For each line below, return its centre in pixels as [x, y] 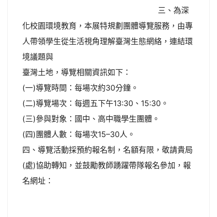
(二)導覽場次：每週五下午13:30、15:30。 [95, 103]
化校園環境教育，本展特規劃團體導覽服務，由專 [108, 26]
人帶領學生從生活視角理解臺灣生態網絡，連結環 [108, 41]
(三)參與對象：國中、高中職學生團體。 [91, 119]
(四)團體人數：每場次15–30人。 [79, 134]
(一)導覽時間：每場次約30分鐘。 [80, 88]
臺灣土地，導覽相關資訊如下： [77, 72]
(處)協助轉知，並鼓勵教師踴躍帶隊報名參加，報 [107, 165]
